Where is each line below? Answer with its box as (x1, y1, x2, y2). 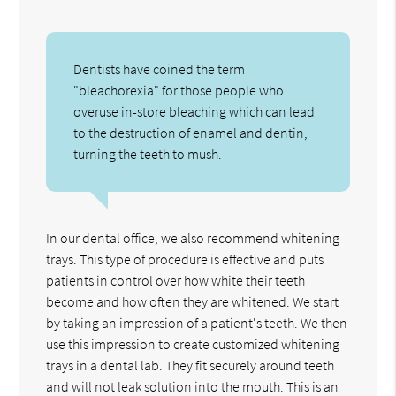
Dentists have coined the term (73, 60, 246, 79)
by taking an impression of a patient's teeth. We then (46, 314, 348, 332)
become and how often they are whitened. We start (46, 293, 339, 311)
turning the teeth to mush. (73, 145, 223, 164)
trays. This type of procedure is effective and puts (46, 250, 324, 269)
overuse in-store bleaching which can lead (73, 103, 316, 121)
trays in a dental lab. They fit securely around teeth (46, 356, 335, 375)
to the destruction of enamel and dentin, (73, 124, 308, 142)
